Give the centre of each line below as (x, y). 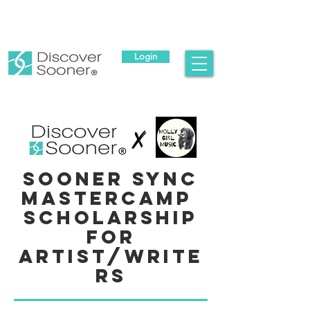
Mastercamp (111, 198)
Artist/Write (111, 256)
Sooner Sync (111, 179)
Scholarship (111, 217)
